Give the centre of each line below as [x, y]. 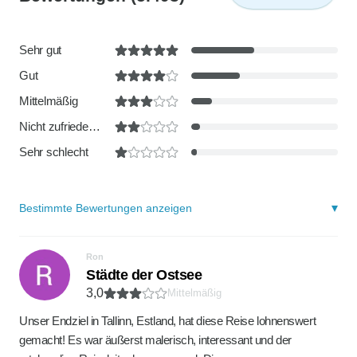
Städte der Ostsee [144, 275]
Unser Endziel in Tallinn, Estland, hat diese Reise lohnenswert [168, 321]
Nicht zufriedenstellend [94, 126]
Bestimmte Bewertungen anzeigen [106, 208]
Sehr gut [41, 50]
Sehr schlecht [54, 152]
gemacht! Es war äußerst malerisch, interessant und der [155, 340]
